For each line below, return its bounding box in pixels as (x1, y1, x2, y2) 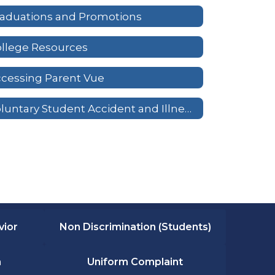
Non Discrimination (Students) (59, 221, 211, 233)
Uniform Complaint (87, 256, 183, 268)
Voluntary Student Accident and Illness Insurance (185, 102, 192, 115)
